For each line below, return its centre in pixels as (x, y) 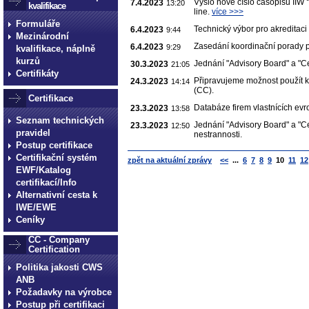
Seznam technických (60, 120)
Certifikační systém (57, 158)
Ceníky (30, 220)
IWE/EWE (36, 207)
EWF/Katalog (43, 170)
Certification (54, 249)
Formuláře (38, 24)
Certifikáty (37, 73)
